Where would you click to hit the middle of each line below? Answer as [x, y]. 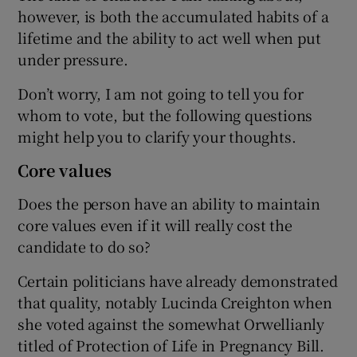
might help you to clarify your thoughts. [157, 136]
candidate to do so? [84, 246]
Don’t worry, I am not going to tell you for [161, 93]
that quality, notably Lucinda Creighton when [175, 302]
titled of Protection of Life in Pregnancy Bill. [171, 345]
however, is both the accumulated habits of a [173, 16]
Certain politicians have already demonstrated [178, 280]
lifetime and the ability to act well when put [169, 37]
